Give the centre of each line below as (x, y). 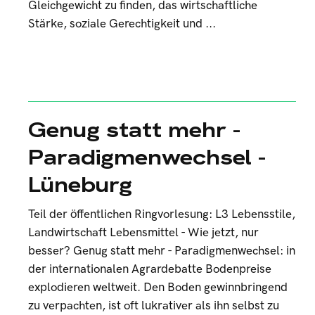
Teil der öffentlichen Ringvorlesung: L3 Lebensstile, (162, 214)
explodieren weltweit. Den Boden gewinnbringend (158, 288)
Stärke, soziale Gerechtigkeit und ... (122, 24)
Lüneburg (80, 185)
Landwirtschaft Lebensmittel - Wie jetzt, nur (143, 233)
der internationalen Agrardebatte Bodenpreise (150, 269)
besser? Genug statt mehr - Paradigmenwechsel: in (162, 251)
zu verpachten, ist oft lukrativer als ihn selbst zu (154, 306)
